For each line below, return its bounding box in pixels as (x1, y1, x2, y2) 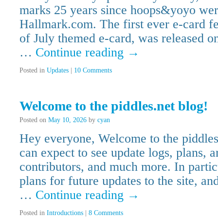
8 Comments (89, 209, 123, 217)
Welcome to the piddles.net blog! (19, 98, 208, 113)
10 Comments (74, 66, 112, 74)
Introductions (47, 209, 83, 217)
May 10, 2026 (48, 116, 87, 124)
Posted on (19, 116, 46, 124)
